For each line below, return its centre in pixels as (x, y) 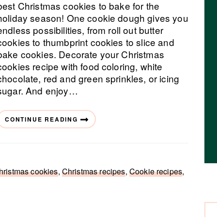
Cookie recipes (156, 171)
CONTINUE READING (41, 119)
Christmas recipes (93, 171)
